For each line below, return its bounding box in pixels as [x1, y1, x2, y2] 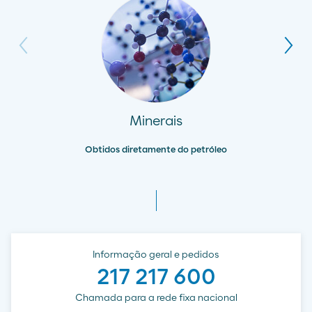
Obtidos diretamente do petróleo [85, 146, 227, 155]
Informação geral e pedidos [93, 250, 219, 260]
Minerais [130, 114, 182, 128]
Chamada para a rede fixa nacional [75, 293, 237, 303]
